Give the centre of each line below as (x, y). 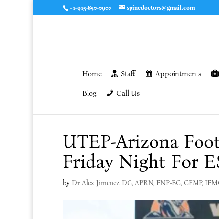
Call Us (128, 93)
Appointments (178, 74)
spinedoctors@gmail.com (161, 8)
